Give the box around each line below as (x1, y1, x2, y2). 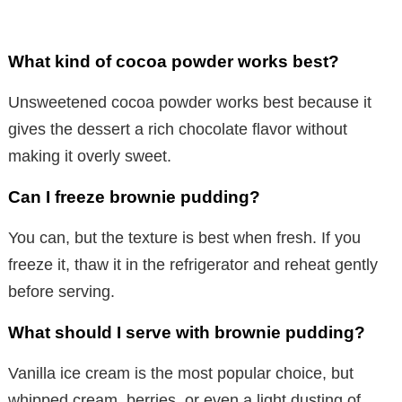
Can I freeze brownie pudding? (8, 187, 260, 206)
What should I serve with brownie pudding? (8, 322, 365, 342)
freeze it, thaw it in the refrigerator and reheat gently (8, 255, 378, 274)
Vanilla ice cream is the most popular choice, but (8, 363, 354, 382)
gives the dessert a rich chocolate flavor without (8, 119, 347, 138)
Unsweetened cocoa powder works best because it (8, 92, 371, 111)
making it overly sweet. (8, 146, 171, 165)
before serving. (8, 282, 115, 301)
